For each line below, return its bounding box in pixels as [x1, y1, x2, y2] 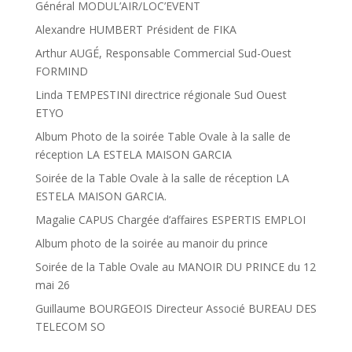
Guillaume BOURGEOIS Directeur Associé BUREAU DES [35, 300, 317, 316]
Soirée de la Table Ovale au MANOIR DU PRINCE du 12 [35, 258, 316, 274]
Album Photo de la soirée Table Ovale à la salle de [35, 128, 291, 144]
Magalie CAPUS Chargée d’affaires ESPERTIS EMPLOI [35, 211, 306, 227]
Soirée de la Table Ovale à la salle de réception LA [35, 170, 289, 185]
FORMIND [35, 63, 88, 79]
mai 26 [35, 277, 70, 292]
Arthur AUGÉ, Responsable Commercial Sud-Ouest [35, 45, 291, 60]
